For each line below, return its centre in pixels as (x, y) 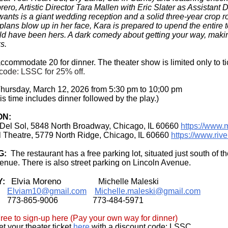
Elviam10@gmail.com (47, 191)
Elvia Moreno (37, 182)
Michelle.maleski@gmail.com (148, 191)
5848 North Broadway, (72, 126)
